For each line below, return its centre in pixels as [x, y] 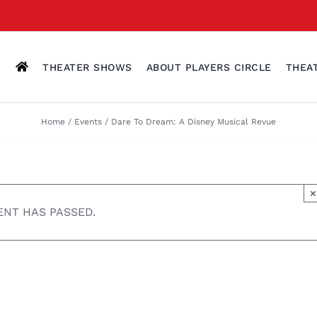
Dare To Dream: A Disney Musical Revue [194, 121]
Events [88, 121]
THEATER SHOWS [87, 67]
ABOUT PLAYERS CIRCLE [209, 67]
